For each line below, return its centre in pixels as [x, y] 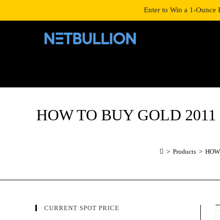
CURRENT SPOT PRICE [82, 208]
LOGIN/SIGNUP [58, 9]
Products [184, 151]
